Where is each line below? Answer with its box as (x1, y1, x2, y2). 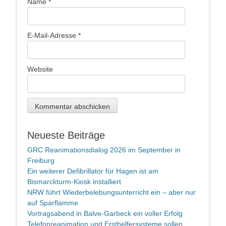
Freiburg (27, 156, 54, 165)
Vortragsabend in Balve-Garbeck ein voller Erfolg (27, 209, 183, 218)
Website (27, 65, 53, 74)
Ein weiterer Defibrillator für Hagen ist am (27, 167, 158, 176)
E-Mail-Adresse (27, 31, 78, 40)
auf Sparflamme (27, 199, 78, 207)
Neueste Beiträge (27, 130, 105, 141)
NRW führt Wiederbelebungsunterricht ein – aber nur (27, 188, 196, 197)
